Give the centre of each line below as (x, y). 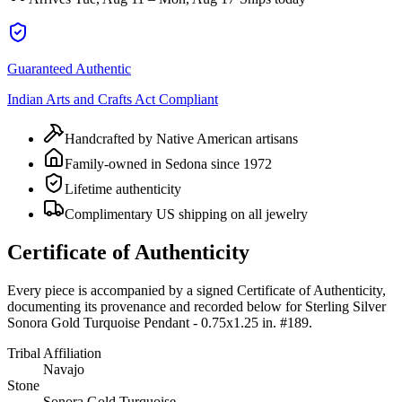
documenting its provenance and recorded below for (154, 306)
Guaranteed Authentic (69, 68)
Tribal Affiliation (54, 353)
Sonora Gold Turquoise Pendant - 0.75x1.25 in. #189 (158, 322)
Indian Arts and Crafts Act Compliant (113, 99)
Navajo (64, 369)
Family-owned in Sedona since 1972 (168, 163)
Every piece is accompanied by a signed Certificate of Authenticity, (197, 290)
